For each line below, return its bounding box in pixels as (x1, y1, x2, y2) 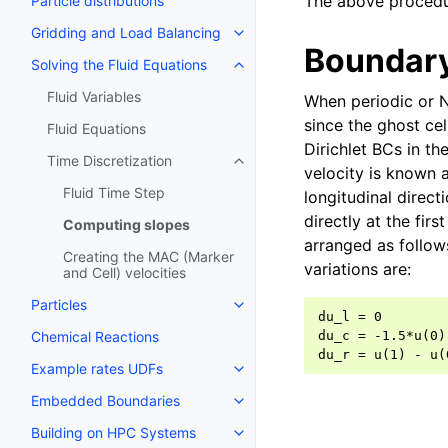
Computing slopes (63, 216, 190, 233)
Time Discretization (47, 152, 172, 169)
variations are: (304, 259, 411, 279)
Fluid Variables (47, 88, 141, 105)
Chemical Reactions (31, 328, 159, 345)
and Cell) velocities (63, 264, 186, 281)
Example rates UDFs (31, 360, 163, 377)
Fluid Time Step (63, 184, 165, 201)
